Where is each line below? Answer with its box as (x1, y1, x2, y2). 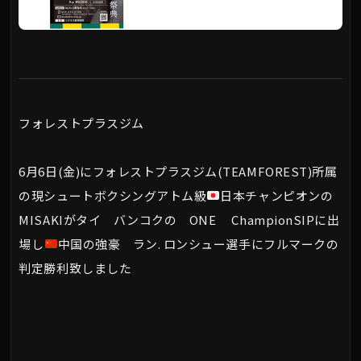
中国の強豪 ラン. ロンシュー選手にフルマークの (57, 234, 339, 252)
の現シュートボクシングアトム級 (19, 186, 207, 204)
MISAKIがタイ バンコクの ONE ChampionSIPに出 (19, 210, 340, 228)
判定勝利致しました (19, 259, 132, 276)
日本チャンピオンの (220, 186, 334, 204)
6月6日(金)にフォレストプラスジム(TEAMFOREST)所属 (19, 162, 338, 180)
